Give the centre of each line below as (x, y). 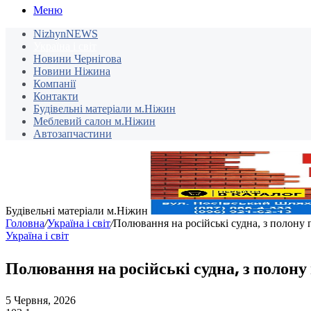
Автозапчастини (73, 134)
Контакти (56, 96)
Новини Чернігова (77, 59)
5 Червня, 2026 (41, 301)
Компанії (54, 84)
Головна (25, 224)
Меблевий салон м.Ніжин (94, 121)
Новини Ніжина (72, 72)
